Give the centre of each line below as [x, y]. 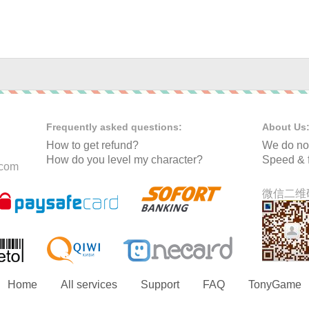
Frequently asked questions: [114, 127]
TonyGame [275, 284]
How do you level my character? [124, 159]
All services [89, 284]
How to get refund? [92, 145]
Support [160, 284]
